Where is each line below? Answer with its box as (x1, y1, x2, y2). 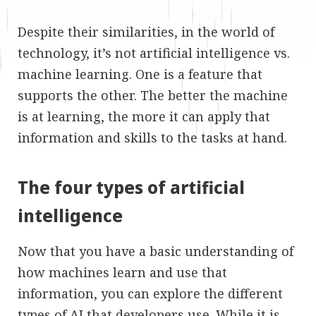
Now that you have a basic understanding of (18, 242, 293, 260)
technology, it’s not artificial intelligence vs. (18, 44, 290, 61)
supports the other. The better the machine (18, 86, 288, 104)
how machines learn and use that (18, 263, 227, 281)
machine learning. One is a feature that (18, 65, 262, 83)
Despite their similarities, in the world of (18, 23, 274, 40)
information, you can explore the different (18, 284, 283, 302)
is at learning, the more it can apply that (18, 107, 270, 125)
